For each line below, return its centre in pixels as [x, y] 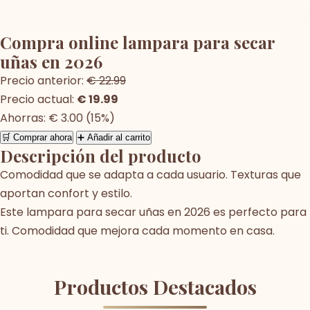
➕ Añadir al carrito [114, 137]
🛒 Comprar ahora [37, 137]
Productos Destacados [155, 286]
